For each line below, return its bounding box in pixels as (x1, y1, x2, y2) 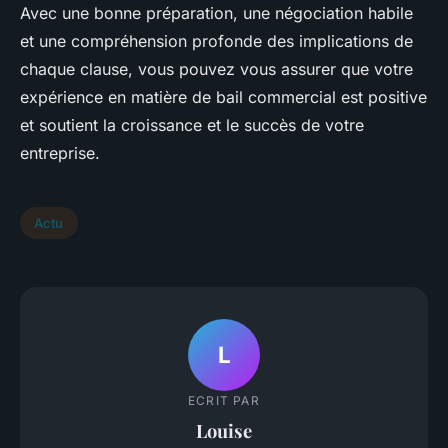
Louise (196, 417, 252, 443)
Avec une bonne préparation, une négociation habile (20, 3, 413, 24)
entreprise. (20, 143, 100, 164)
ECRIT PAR (188, 392, 260, 408)
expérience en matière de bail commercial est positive (20, 87, 427, 108)
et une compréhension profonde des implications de (20, 31, 413, 52)
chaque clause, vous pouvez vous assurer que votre (20, 59, 413, 80)
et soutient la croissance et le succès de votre (20, 115, 364, 136)
